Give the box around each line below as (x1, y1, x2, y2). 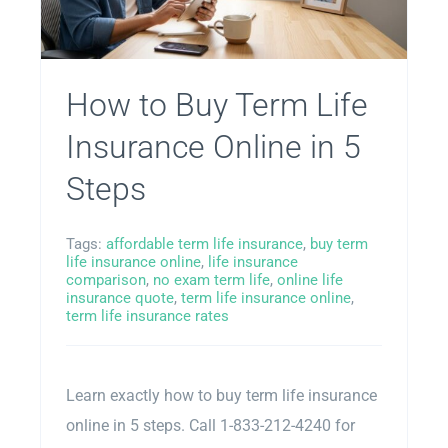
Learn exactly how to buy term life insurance (65, 386, 377, 406)
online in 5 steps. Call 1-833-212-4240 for (65, 416, 355, 436)
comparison (65, 271, 146, 290)
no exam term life (152, 271, 270, 290)
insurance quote (65, 289, 174, 308)
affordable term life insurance (105, 235, 303, 254)
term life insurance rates (65, 307, 229, 326)
